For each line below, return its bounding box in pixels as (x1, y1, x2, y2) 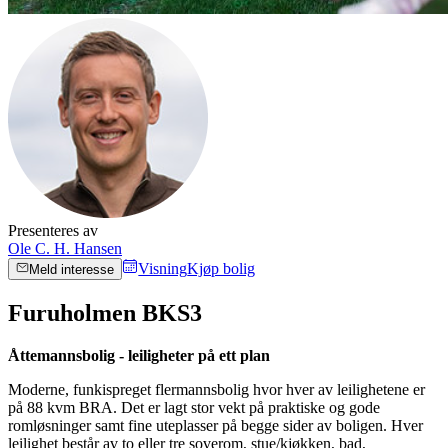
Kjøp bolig (187, 259, 256, 277)
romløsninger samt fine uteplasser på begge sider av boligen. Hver (8, 416, 423, 434)
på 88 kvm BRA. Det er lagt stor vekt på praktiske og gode (8, 398, 380, 416)
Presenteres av (8, 221, 98, 239)
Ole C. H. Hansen (8, 239, 122, 257)
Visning (138, 259, 188, 277)
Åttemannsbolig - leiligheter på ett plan (8, 346, 270, 364)
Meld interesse (29, 261, 115, 277)
